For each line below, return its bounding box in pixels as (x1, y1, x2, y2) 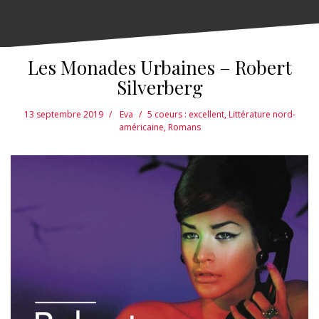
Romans (167, 121, 201, 134)
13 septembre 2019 (23, 108, 103, 121)
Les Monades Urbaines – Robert (27, 55, 292, 80)
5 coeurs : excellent (147, 108, 224, 121)
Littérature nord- (228, 108, 296, 121)
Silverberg (116, 75, 203, 100)
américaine (118, 121, 164, 134)
